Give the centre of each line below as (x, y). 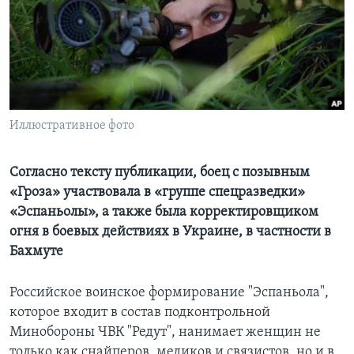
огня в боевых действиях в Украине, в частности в (170, 232)
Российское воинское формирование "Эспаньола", (169, 293)
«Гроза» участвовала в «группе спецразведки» (157, 193)
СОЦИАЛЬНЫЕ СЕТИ (61, 70)
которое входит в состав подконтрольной (140, 313)
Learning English (61, 28)
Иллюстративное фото (72, 126)
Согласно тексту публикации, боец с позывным (160, 173)
